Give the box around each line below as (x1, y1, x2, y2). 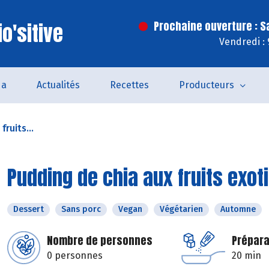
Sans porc (61, 204, 101, 214)
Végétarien (160, 204, 203, 214)
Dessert (13, 204, 44, 214)
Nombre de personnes (47, 232, 153, 249)
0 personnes (47, 250, 103, 261)
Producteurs (178, 79, 234, 91)
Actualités (36, 79, 80, 91)
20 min (232, 250, 261, 261)
